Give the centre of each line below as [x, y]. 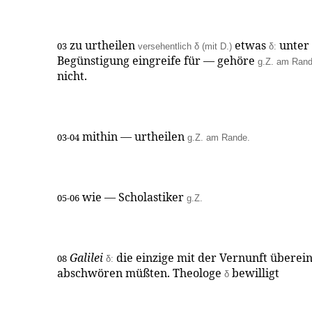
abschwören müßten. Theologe [141, 273]
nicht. [72, 76]
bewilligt [254, 273]
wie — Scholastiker [133, 197]
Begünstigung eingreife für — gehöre [157, 61]
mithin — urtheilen [133, 136]
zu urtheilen [102, 45]
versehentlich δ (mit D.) [185, 46]
